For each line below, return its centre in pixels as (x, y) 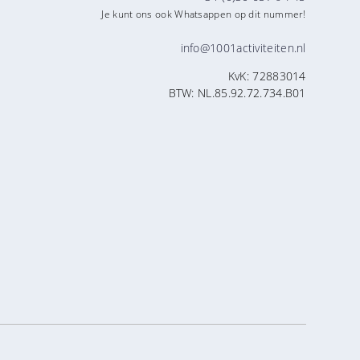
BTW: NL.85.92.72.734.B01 (237, 92)
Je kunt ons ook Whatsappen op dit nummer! (204, 13)
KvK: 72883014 (267, 76)
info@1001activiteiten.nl (243, 47)
